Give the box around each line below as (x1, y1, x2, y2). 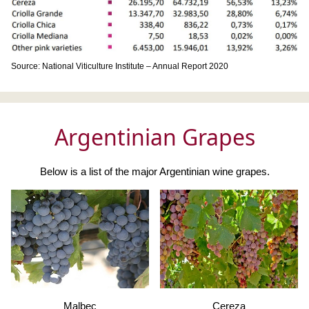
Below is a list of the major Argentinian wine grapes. (39, 166, 270, 178)
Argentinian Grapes (54, 122, 255, 152)
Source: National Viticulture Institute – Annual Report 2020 (11, 61, 228, 72)
